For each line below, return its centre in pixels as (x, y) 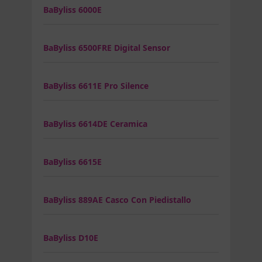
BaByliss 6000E (73, 9)
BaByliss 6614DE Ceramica (95, 123)
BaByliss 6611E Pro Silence (96, 85)
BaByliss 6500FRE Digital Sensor (107, 47)
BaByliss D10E (71, 237)
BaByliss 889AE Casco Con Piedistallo (117, 199)
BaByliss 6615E (73, 161)
